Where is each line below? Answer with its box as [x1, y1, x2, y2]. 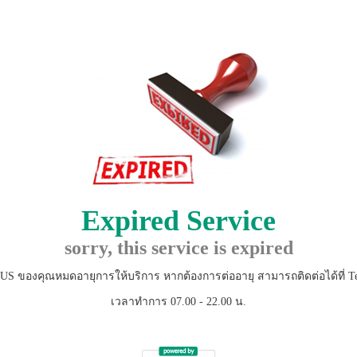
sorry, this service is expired [64, 237, 293, 258]
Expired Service [81, 205, 276, 237]
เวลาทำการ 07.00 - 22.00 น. [111, 296, 246, 308]
